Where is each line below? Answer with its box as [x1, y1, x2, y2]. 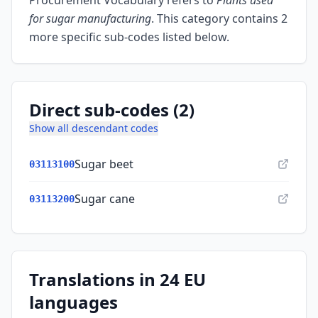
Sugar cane [75, 191, 135, 207]
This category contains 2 [154, 11, 287, 26]
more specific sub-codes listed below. [29, 29, 229, 45]
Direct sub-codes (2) [29, 98, 194, 121]
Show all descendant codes [29, 121, 158, 135]
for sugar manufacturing [29, 11, 151, 26]
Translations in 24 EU [29, 268, 206, 291]
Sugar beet [75, 156, 133, 172]
